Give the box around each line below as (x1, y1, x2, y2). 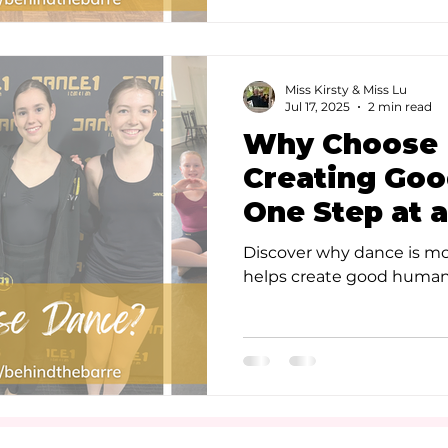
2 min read (368, 99, 432, 115)
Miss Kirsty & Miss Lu (285, 82, 407, 98)
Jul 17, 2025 (285, 99, 350, 115)
